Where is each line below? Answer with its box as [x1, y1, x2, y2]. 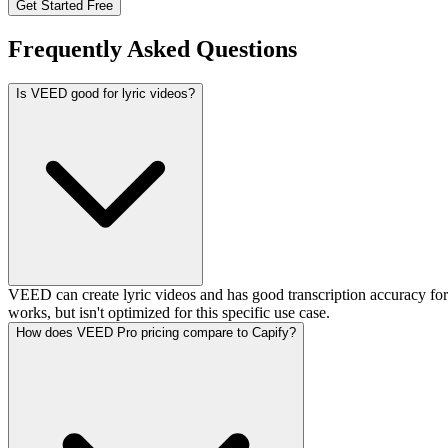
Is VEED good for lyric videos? [16, 86, 195, 102]
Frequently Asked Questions [8, 36, 297, 63]
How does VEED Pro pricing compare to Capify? [16, 325, 296, 341]
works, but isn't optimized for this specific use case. [8, 304, 330, 322]
